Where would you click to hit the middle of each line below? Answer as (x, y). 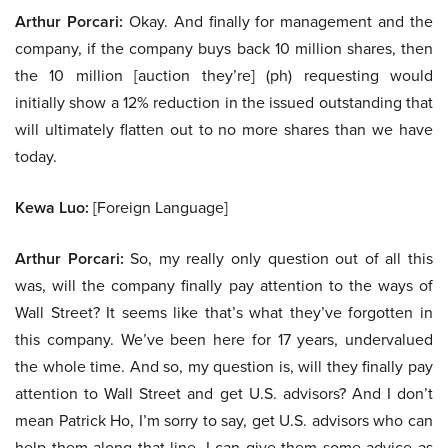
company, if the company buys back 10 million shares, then (224, 48)
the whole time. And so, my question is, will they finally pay (224, 366)
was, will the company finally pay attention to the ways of (224, 285)
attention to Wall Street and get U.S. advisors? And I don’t (224, 393)
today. (36, 156)
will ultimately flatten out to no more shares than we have (224, 129)
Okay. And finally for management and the (277, 21)
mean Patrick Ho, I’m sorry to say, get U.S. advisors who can (224, 420)
